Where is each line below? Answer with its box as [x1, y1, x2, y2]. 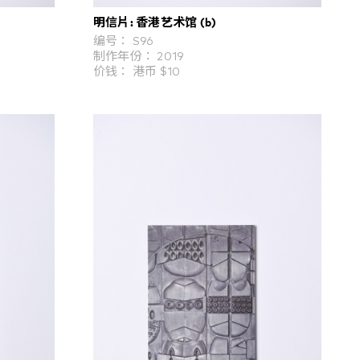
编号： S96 [92, 35, 154, 48]
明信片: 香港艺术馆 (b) [92, 13, 217, 30]
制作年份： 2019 [92, 51, 184, 63]
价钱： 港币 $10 [92, 66, 181, 79]
